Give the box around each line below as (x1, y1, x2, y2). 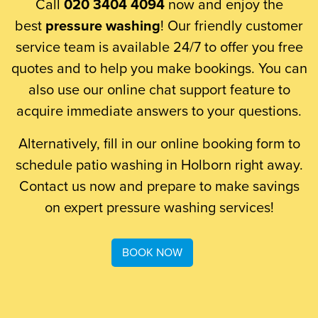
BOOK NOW (121, 246, 182, 261)
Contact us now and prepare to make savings (18, 178, 300, 196)
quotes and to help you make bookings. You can (11, 60, 307, 78)
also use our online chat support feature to (28, 82, 290, 99)
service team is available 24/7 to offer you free (15, 39, 303, 57)
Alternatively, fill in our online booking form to (18, 136, 300, 153)
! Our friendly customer (160, 18, 303, 35)
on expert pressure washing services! (44, 199, 274, 217)
